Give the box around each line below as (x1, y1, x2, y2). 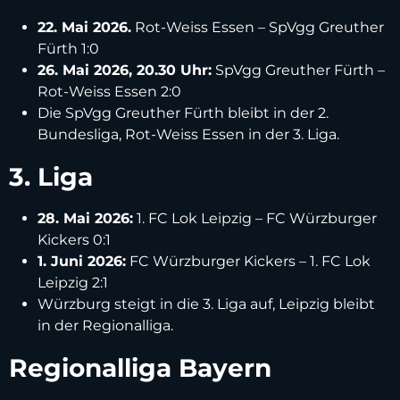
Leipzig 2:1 (37, 273, 108, 291)
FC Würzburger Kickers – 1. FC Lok (126, 252, 371, 270)
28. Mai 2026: (37, 209, 133, 227)
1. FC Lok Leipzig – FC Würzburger (133, 209, 377, 227)
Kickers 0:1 (37, 230, 111, 248)
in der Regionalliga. (37, 316, 173, 334)
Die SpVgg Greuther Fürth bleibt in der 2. (37, 104, 329, 121)
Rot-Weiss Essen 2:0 (37, 82, 181, 100)
